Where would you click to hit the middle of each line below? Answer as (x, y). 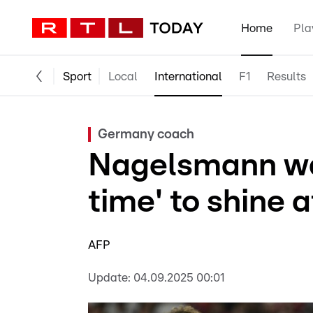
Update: (109, 278)
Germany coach (146, 134)
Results (286, 76)
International (188, 76)
